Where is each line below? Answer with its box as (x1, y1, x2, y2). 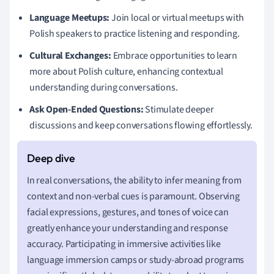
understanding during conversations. (29, 80, 178, 94)
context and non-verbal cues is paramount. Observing (27, 189, 240, 203)
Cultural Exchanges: (29, 48, 111, 62)
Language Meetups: (29, 10, 110, 24)
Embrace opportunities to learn (111, 48, 238, 62)
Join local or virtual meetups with (109, 10, 244, 24)
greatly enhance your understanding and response (27, 221, 228, 235)
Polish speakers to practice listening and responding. (29, 26, 240, 40)
